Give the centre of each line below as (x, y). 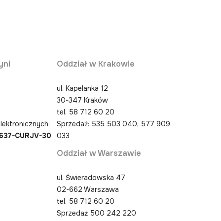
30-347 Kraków (83, 100)
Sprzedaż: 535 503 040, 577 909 (114, 124)
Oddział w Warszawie (99, 153)
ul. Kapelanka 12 (83, 88)
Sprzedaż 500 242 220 (97, 213)
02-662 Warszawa (88, 189)
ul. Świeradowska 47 (91, 177)
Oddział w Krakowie (96, 64)
